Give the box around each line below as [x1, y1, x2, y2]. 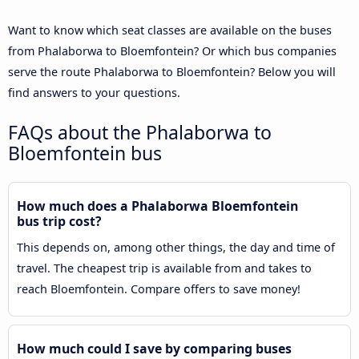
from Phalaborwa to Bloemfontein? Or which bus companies [8, 43, 337, 59]
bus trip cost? [17, 212, 102, 231]
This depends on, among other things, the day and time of [17, 240, 335, 256]
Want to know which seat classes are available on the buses [8, 22, 332, 38]
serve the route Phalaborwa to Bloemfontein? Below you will [8, 64, 336, 80]
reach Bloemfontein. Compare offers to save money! [17, 281, 301, 297]
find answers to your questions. [8, 85, 180, 101]
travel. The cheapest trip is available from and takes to [17, 260, 312, 276]
